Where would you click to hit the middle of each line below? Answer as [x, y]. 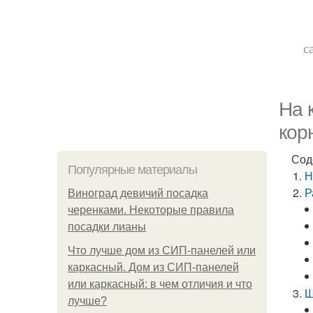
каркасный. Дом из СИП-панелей [153, 267]
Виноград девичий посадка [138, 193]
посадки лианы [107, 227]
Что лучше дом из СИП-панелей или [162, 250]
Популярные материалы [132, 170]
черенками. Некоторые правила [151, 210]
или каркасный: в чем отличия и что [160, 284]
